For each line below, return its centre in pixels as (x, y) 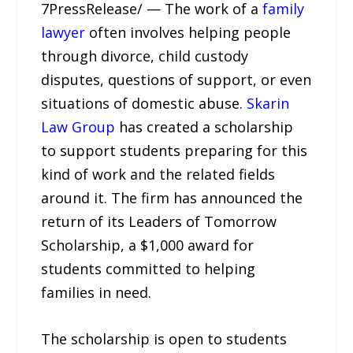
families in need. (97, 293)
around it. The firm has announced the (172, 198)
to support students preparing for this (175, 151)
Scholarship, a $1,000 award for (148, 245)
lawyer (63, 33)
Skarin (268, 104)
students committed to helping (149, 269)
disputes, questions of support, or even (176, 80)
